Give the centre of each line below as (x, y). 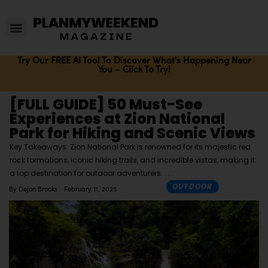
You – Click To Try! (134, 69)
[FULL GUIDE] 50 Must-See (106, 105)
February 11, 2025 (90, 189)
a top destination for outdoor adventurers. (87, 173)
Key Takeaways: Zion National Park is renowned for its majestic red (130, 147)
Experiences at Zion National (117, 119)
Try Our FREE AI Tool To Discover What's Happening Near (134, 60)
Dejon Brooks (37, 189)
